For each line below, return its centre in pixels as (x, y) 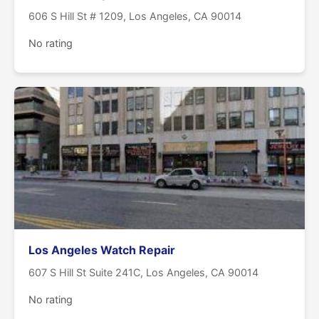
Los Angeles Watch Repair (102, 250)
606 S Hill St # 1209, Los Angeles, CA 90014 (135, 16)
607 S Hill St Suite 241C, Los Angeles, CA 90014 (143, 273)
